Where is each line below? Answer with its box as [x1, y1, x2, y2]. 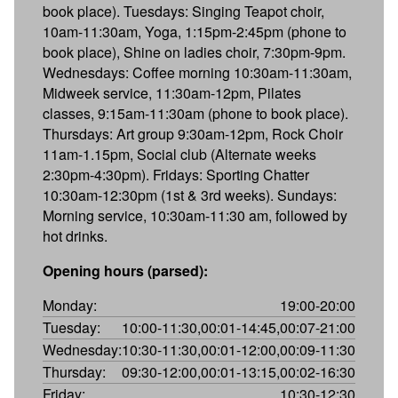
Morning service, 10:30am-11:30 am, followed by [43, 204, 347, 226]
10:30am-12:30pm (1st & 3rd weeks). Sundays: [43, 184, 337, 205]
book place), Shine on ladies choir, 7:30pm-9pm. [43, 41, 346, 62]
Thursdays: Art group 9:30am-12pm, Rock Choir [43, 123, 343, 144]
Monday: [43, 294, 97, 315]
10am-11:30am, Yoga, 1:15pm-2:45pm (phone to [43, 20, 346, 42]
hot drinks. [43, 225, 107, 246]
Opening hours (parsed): [43, 259, 208, 281]
